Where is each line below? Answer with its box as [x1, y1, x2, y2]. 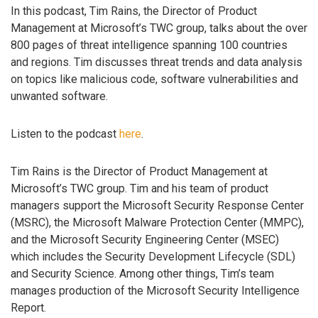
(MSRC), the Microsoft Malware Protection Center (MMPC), [11, 215, 304, 229]
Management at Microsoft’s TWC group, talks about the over [11, 21, 307, 35]
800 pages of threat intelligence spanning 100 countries [11, 38, 287, 53]
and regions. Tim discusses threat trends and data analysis [11, 55, 302, 70]
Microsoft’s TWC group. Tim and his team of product [11, 181, 268, 195]
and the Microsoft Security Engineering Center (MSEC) [11, 232, 279, 246]
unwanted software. [11, 89, 108, 104]
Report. [11, 300, 46, 314]
